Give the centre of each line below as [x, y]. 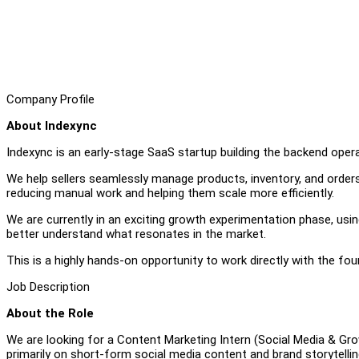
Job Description [48, 286]
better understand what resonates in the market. [136, 234]
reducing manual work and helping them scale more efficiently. [170, 193]
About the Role [50, 313]
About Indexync [52, 125]
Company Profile [50, 99]
